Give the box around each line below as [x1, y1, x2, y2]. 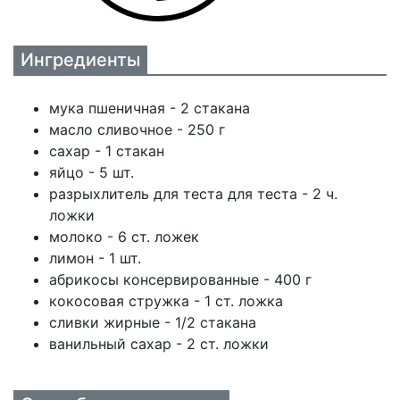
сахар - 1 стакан [49, 142, 164, 160]
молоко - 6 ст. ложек [49, 228, 199, 246]
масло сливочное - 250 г [49, 121, 225, 138]
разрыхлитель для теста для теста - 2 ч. [49, 185, 337, 203]
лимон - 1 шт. [49, 249, 141, 267]
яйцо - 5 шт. [49, 163, 134, 181]
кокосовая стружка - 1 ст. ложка [49, 292, 283, 310]
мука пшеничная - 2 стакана [49, 99, 250, 117]
